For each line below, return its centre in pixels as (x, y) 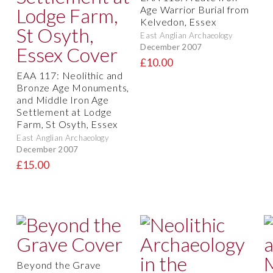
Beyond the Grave (59, 265)
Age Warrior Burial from (195, 10)
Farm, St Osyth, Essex (67, 124)
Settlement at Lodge (64, 112)
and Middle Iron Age (63, 100)
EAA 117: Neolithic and (70, 76)
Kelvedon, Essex (178, 22)
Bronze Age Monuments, (73, 88)
